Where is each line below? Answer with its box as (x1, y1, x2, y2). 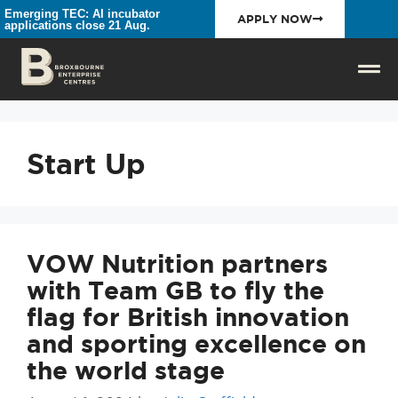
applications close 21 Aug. (4, 18, 150, 32)
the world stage (27, 356, 225, 384)
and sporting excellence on (27, 330, 366, 357)
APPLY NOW (236, 12, 313, 26)
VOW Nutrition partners (27, 250, 328, 277)
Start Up (27, 147, 146, 179)
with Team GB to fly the (27, 276, 324, 304)
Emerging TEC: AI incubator (4, 6, 160, 20)
